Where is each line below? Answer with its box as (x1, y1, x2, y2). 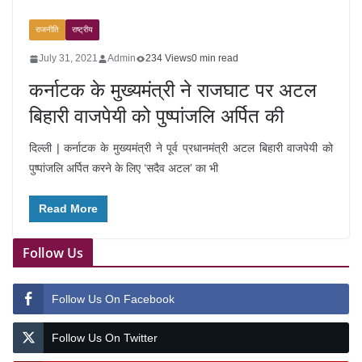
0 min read (192, 53, 238, 64)
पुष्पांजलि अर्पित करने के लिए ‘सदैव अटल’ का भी (29, 162, 218, 175)
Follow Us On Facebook (52, 293, 175, 305)
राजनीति (36, 25, 59, 34)
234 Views (145, 53, 192, 64)
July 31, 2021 (39, 53, 98, 64)
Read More (39, 202, 98, 215)
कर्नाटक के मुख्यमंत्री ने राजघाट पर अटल (29, 79, 317, 101)
